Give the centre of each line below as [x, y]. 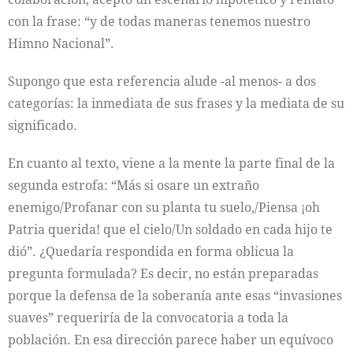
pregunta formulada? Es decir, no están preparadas [163, 274]
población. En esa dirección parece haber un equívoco [171, 340]
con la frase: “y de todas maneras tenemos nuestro [159, 22]
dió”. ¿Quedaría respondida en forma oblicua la [151, 252]
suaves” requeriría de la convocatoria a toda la [148, 318]
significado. [43, 126]
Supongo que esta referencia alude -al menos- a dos [162, 82]
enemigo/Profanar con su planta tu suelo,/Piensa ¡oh [164, 208]
